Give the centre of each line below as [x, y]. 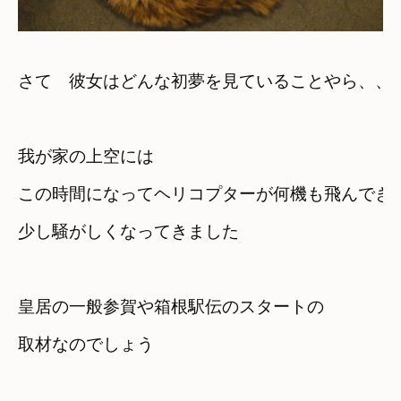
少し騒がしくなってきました [128, 231]
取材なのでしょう [86, 344]
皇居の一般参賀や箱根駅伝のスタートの [171, 306]
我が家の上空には [86, 156]
